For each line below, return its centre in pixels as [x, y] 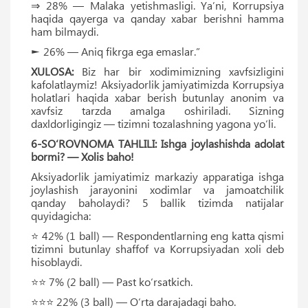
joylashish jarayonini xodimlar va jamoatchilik [157, 189]
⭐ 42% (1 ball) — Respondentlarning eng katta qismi [157, 235]
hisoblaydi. [56, 261]
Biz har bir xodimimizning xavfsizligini [179, 71]
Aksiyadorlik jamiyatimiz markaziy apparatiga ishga [157, 176]
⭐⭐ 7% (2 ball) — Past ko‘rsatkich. [112, 281]
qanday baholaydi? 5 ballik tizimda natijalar [157, 202]
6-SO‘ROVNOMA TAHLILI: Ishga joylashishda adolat [157, 143]
